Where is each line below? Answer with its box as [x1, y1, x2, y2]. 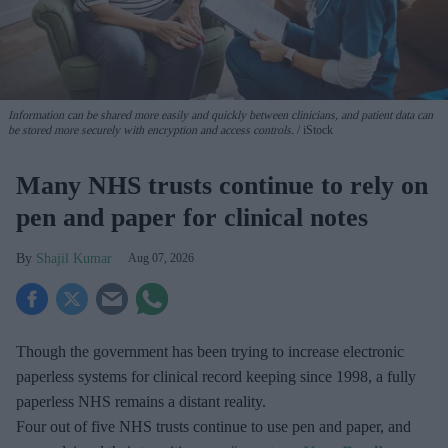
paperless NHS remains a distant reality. [16, 392, 266, 410]
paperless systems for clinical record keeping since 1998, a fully [16, 367, 416, 385]
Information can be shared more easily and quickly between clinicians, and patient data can [8, 107, 433, 122]
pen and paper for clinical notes [16, 202, 368, 232]
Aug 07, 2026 [128, 250, 194, 265]
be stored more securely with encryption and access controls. [8, 122, 294, 137]
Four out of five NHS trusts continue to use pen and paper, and [16, 417, 411, 435]
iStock [300, 122, 333, 137]
